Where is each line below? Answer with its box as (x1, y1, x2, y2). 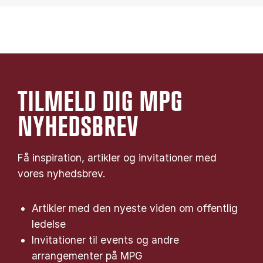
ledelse (32, 218, 66, 231)
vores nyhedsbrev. (18, 167, 106, 180)
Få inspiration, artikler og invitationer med (18, 151, 217, 164)
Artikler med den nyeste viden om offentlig (32, 202, 238, 215)
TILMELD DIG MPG (18, 89, 183, 117)
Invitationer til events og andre (32, 234, 179, 247)
